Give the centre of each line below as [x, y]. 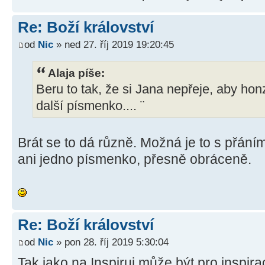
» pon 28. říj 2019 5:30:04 [111, 242]
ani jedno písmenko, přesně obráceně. [135, 159]
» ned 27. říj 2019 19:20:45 [114, 45]
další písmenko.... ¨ [90, 106]
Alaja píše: [76, 72]
